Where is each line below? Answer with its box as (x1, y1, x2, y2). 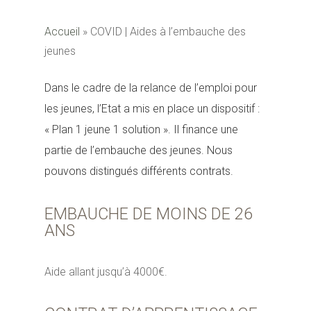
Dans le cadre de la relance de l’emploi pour (44, 81, 258, 94)
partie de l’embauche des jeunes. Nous (44, 144, 233, 157)
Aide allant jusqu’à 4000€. (44, 265, 168, 278)
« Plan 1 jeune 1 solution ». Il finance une (44, 123, 239, 136)
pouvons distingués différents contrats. (44, 165, 234, 178)
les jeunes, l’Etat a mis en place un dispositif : (44, 102, 260, 115)
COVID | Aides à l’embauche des (90, 25, 246, 38)
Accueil (44, 25, 80, 38)
